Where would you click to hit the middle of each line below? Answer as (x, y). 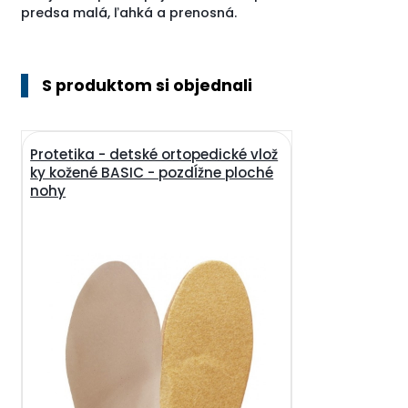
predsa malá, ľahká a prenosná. (129, 12)
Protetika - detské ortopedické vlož (154, 154)
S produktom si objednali (148, 85)
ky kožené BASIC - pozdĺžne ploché (152, 172)
